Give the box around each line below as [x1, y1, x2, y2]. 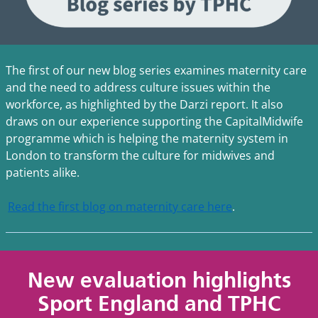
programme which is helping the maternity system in [6, 131, 288, 147]
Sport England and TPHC [38, 291, 280, 317]
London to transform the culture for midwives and [6, 148, 275, 164]
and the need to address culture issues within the [6, 79, 270, 96]
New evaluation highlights [27, 268, 291, 293]
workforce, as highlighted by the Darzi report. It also [6, 97, 283, 113]
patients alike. [6, 165, 79, 181]
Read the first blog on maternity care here [8, 199, 233, 215]
